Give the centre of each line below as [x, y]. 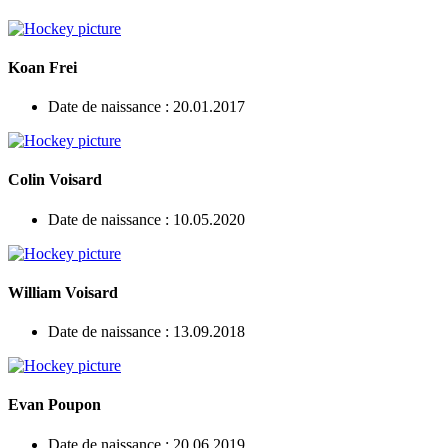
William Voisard [63, 292]
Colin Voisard [55, 180]
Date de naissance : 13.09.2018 [146, 332]
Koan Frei [42, 67]
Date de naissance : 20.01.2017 [146, 107]
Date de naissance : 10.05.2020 [146, 219]
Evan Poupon [54, 405]
